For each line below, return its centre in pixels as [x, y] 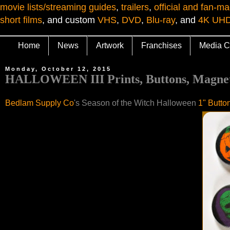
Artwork [110, 46]
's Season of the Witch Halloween [136, 103]
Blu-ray [161, 20]
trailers [135, 7]
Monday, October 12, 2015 [58, 69]
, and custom [70, 20]
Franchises [161, 46]
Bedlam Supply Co [40, 103]
